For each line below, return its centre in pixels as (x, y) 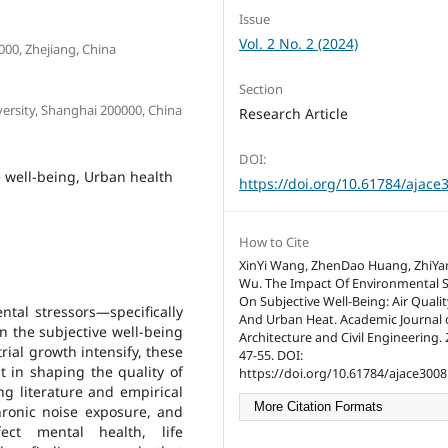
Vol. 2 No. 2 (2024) (298, 43)
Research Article (293, 113)
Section (261, 88)
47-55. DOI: (271, 355)
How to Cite (274, 241)
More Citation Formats (318, 406)
